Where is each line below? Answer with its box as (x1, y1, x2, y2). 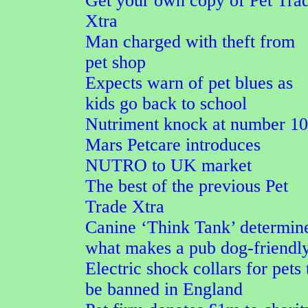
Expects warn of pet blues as (85, 73, 293, 93)
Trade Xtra (85, 197, 164, 217)
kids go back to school (85, 93, 247, 113)
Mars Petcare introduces (85, 135, 261, 155)
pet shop (85, 52, 146, 72)
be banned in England (85, 279, 243, 299)
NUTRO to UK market (85, 155, 252, 175)
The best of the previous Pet (85, 176, 288, 196)
